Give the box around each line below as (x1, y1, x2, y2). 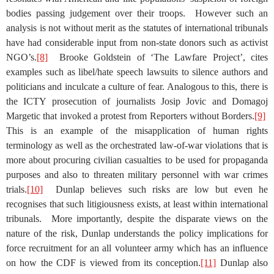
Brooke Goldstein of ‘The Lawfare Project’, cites (48, 51, 268, 62)
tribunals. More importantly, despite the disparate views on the (6, 213, 268, 224)
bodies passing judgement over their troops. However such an (6, 7, 268, 18)
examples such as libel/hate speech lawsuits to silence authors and (6, 66, 268, 77)
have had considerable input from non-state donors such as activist (6, 37, 268, 48)
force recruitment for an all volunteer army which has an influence (6, 242, 268, 253)
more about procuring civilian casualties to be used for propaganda (6, 154, 268, 165)
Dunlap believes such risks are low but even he (43, 183, 268, 194)
